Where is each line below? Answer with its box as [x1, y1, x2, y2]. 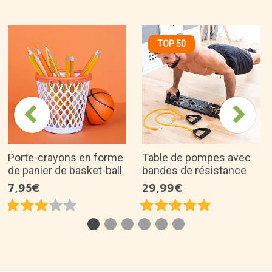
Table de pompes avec [142, 151, 251, 164]
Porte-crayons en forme [8, 151, 123, 164]
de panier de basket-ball [8, 163, 122, 177]
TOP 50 [157, 38, 186, 49]
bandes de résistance [142, 163, 246, 177]
